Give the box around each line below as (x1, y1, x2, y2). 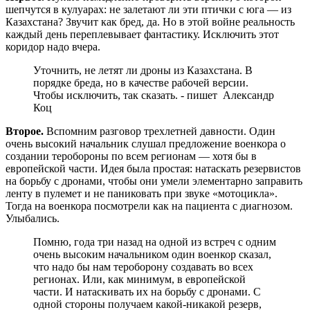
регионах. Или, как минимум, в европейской (33, 273, 246, 286)
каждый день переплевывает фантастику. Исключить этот (6, 28, 279, 41)
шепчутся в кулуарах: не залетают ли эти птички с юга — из (6, 3, 291, 16)
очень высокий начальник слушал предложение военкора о (6, 138, 286, 150)
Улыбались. (6, 212, 60, 225)
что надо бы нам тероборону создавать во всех (33, 261, 253, 273)
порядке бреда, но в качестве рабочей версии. (33, 77, 248, 89)
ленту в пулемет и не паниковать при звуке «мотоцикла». (6, 188, 277, 200)
